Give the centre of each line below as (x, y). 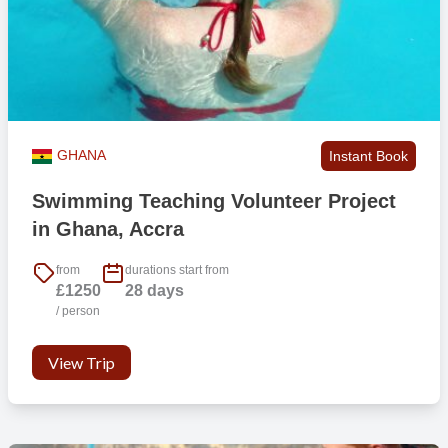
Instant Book (369, 155)
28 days (154, 291)
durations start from (176, 270)
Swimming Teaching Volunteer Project (213, 200)
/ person (77, 311)
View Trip (81, 363)
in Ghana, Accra (107, 228)
